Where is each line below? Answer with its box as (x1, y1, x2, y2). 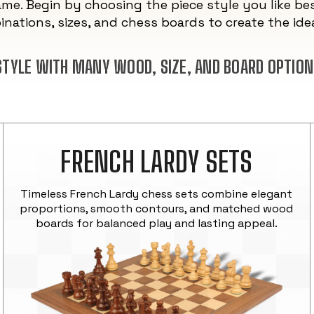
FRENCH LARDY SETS (60, 144, 253, 179)
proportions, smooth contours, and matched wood (20, 200, 294, 216)
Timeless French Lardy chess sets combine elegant (20, 186, 293, 201)
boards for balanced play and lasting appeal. (35, 215, 278, 231)
